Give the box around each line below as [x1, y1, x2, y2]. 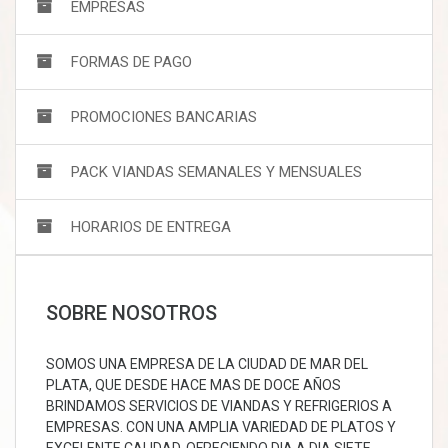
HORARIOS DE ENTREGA [67, 218, 231, 236]
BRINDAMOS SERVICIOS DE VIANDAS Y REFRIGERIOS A [46, 398, 392, 414]
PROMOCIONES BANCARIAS [67, 108, 257, 126]
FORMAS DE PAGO [67, 53, 192, 71]
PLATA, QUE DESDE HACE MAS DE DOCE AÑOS [46, 377, 341, 393]
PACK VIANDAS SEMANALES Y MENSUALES [67, 163, 362, 181]
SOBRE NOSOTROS [46, 301, 217, 325]
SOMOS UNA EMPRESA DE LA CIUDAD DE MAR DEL [46, 356, 368, 372]
